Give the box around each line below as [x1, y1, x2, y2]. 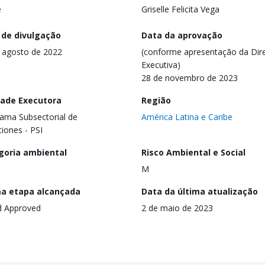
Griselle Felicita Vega [141, 4, 219, 15]
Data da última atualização [141, 185, 258, 197]
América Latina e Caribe [141, 111, 232, 122]
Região [141, 94, 171, 106]
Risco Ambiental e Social [141, 146, 245, 158]
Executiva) [141, 59, 180, 70]
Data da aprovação [141, 29, 222, 41]
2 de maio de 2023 [141, 202, 213, 214]
